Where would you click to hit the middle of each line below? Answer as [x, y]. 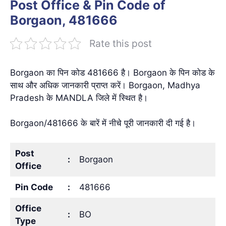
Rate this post [121, 43]
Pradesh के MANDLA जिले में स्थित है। [79, 98]
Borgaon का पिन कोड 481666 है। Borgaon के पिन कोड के [112, 72]
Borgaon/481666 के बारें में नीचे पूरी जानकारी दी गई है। [103, 123]
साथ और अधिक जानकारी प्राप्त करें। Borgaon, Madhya [105, 85]
